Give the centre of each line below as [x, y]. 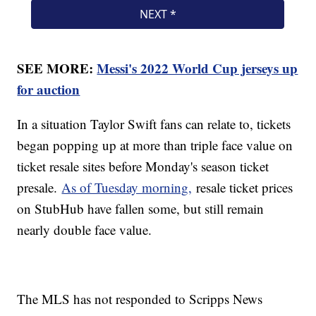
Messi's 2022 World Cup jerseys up [197, 68]
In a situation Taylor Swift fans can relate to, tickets [154, 124]
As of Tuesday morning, [127, 188]
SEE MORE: [57, 68]
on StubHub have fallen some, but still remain [141, 209]
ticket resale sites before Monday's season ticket [143, 166]
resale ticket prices [243, 188]
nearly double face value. [87, 230]
